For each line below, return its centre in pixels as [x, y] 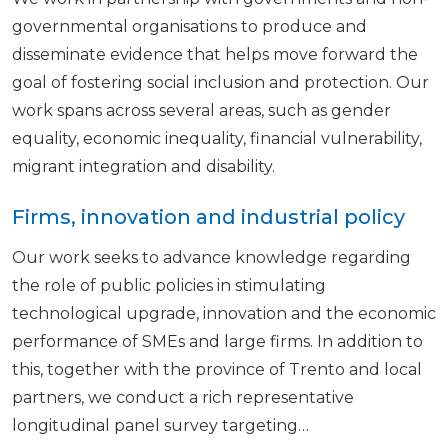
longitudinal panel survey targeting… [160, 425]
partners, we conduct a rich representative [183, 397]
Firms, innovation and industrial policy [208, 217]
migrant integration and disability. [143, 166]
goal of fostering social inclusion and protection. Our [220, 82]
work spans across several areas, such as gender [201, 110]
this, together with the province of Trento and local [217, 369]
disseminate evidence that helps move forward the [215, 54]
